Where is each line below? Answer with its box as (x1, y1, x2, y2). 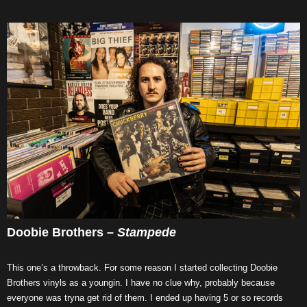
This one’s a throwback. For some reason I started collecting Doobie (7, 262, 278, 273)
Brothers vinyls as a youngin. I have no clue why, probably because (7, 277, 275, 288)
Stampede (117, 225, 176, 239)
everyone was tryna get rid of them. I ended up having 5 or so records (7, 292, 283, 303)
